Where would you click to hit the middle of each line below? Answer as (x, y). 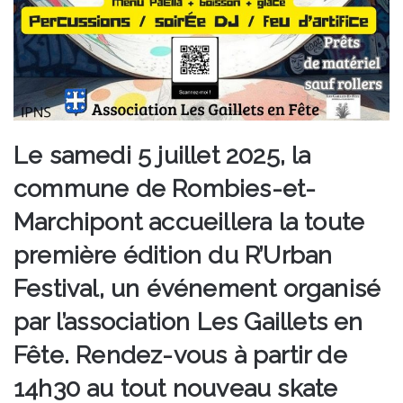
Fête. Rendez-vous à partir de (180, 354)
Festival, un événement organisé (197, 288)
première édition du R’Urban (173, 255)
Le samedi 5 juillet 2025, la (162, 155)
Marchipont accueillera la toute (189, 221)
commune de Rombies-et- (165, 188)
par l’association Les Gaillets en (188, 321)
